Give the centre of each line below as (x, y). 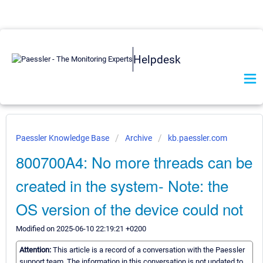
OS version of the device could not (129, 209)
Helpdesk (157, 59)
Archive (139, 138)
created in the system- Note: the (122, 185)
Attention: (36, 250)
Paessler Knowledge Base (63, 138)
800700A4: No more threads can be (134, 162)
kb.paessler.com (198, 138)
